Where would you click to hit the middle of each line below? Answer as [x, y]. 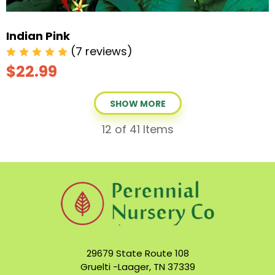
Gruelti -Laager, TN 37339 [137, 266]
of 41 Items [142, 129]
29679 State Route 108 [137, 253]
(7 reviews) [102, 51]
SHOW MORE [137, 103]
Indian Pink [38, 36]
